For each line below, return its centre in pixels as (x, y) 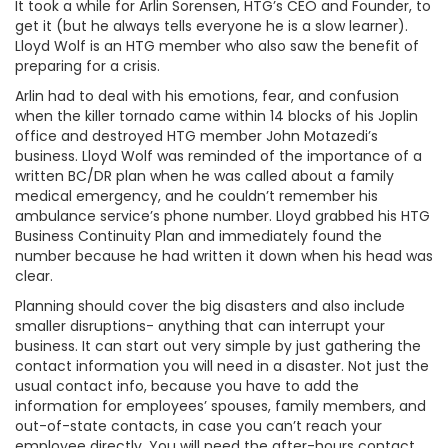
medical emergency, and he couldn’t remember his (196, 196)
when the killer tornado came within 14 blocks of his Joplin (216, 116)
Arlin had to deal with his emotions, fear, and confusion (207, 96)
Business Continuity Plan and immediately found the (198, 236)
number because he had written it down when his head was (224, 256)
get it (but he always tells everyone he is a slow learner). (211, 26)
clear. (34, 276)
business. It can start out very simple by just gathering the (218, 346)
